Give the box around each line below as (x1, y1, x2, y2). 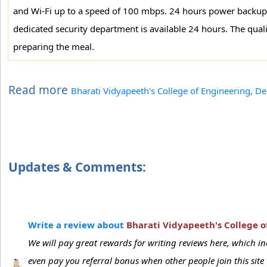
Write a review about (28, 219, 126, 231)
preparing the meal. (13, 41, 94, 52)
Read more (8, 82, 71, 98)
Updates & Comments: (8, 159, 146, 175)
